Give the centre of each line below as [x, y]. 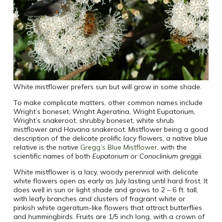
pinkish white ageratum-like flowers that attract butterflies [108, 208]
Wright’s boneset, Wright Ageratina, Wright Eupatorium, [104, 112]
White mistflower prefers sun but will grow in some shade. [107, 87]
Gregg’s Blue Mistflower [118, 147]
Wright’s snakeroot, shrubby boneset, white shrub [93, 121]
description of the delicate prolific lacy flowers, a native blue [110, 139]
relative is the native [47, 147]
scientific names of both [53, 156]
